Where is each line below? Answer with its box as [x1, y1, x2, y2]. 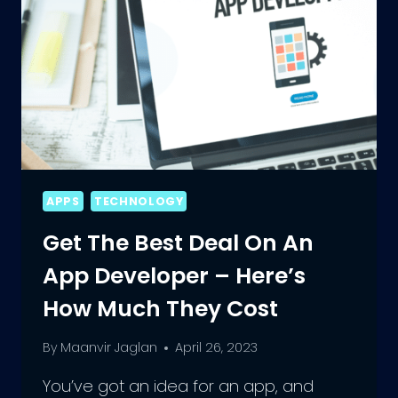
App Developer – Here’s [43, 259, 306, 291]
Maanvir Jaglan [60, 338, 158, 357]
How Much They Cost [43, 292, 278, 324]
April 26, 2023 [175, 338, 259, 357]
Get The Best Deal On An [43, 227, 314, 259]
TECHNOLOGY [94, 194, 184, 210]
